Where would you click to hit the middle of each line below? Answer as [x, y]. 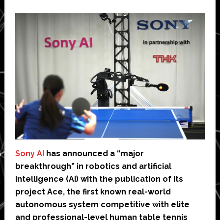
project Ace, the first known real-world [93, 192]
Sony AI [29, 154]
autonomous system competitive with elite [102, 205]
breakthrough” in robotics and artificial [93, 166]
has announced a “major [94, 154]
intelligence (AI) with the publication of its [99, 179]
